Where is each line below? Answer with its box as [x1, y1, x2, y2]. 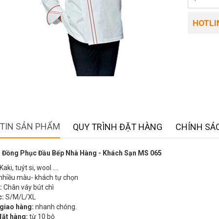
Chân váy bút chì [3, 183, 54, 192]
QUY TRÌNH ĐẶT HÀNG [73, 122, 162, 132]
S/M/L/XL [4, 193, 37, 201]
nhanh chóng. [34, 203, 77, 211]
